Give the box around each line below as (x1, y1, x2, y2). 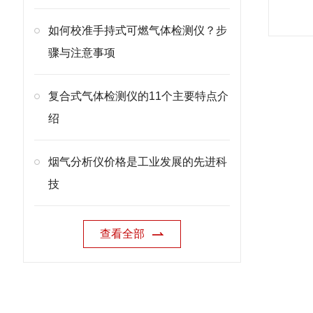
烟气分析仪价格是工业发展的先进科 (48, 156, 227, 168)
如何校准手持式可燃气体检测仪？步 (48, 24, 227, 36)
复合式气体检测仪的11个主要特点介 (48, 90, 228, 102)
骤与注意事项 (48, 47, 115, 59)
